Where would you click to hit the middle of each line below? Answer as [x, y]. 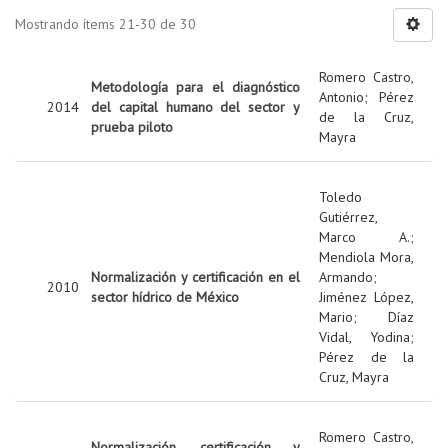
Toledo [340, 197]
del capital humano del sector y [195, 107]
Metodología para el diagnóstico [195, 87]
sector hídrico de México [165, 297]
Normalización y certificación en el [195, 277]
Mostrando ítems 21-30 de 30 [105, 24]
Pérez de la [366, 357]
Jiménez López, [366, 297]
